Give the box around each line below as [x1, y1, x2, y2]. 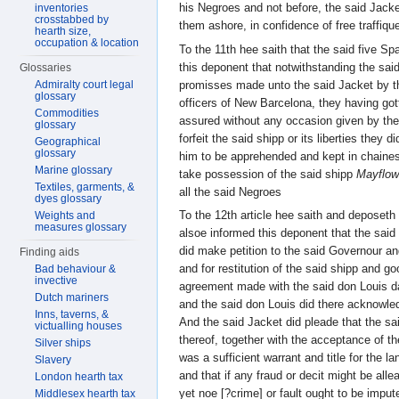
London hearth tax [35, 370, 124, 383]
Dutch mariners [35, 291, 110, 304]
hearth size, [35, 25, 92, 37]
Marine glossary [35, 164, 113, 176]
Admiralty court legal [35, 78, 134, 91]
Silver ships [35, 337, 92, 349]
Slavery [35, 354, 72, 366]
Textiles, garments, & [35, 181, 135, 193]
